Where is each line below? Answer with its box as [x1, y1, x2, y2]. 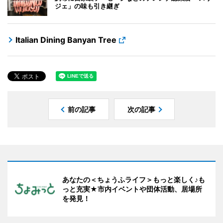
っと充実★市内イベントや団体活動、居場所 [62, 185, 202, 194]
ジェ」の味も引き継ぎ [55, 2, 119, 10]
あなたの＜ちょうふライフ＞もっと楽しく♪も [62, 175, 205, 184]
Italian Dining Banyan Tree [15, 35, 116, 45]
